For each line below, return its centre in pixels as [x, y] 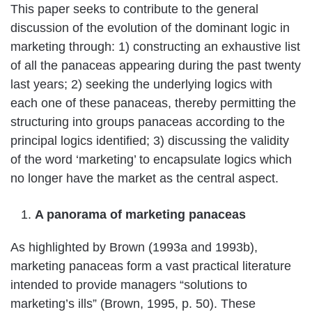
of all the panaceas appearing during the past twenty [156, 65]
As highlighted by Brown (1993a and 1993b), [134, 247]
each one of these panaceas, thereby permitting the [153, 103]
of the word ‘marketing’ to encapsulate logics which [151, 159]
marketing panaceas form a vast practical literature [151, 266]
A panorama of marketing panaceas [140, 214]
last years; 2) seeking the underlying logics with [141, 84]
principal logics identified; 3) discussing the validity [150, 140]
